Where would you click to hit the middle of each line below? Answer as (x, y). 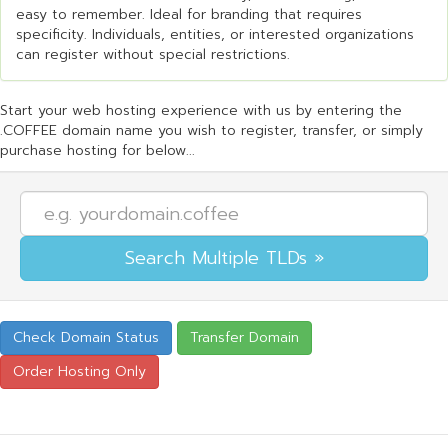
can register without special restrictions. (153, 54)
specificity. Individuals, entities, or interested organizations (215, 34)
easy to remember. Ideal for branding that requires (189, 14)
